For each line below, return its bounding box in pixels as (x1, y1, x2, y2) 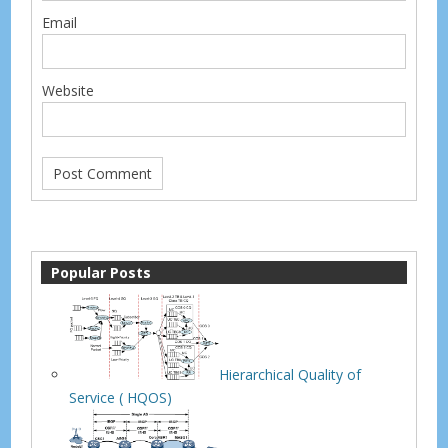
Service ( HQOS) (69, 388, 173, 408)
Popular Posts (51, 262, 152, 282)
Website (42, 80, 95, 100)
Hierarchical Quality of (219, 365, 362, 385)
